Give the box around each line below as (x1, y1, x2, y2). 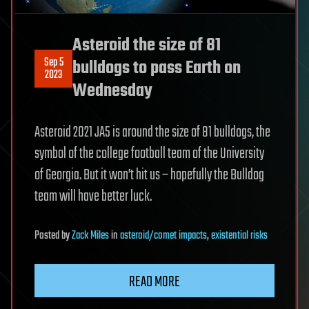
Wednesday (72, 77, 152, 106)
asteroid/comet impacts (120, 227, 207, 246)
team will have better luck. (34, 185, 152, 209)
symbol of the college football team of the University (34, 142, 264, 166)
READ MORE (129, 270, 180, 295)
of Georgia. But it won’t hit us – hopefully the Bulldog (34, 163, 264, 188)
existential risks (211, 227, 268, 246)
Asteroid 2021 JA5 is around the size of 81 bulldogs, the (34, 121, 270, 145)
